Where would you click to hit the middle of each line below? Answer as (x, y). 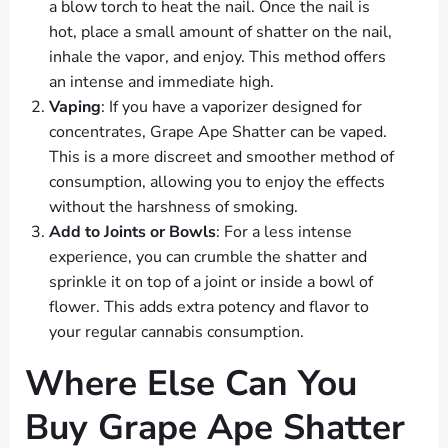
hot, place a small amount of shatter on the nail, (220, 32)
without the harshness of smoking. (173, 207)
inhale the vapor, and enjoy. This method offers (217, 57)
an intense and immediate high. (161, 82)
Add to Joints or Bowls (132, 232)
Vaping (75, 107)
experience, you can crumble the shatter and (208, 257)
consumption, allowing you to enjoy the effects (217, 182)
